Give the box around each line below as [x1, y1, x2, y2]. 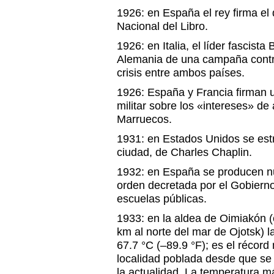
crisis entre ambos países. [117, 67, 245, 79]
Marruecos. [117, 113, 172, 125]
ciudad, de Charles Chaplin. [117, 146, 252, 158]
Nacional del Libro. [117, 20, 208, 32]
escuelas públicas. [117, 193, 207, 205]
